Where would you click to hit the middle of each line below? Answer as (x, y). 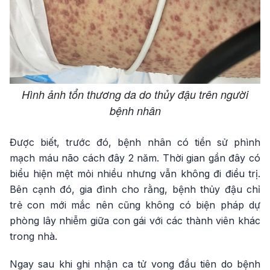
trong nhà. (33, 236)
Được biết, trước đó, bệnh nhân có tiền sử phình (135, 142)
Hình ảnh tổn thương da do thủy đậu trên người (135, 94)
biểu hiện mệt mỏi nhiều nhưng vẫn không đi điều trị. (135, 173)
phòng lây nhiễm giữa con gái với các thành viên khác (135, 220)
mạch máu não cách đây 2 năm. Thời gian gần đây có (135, 158)
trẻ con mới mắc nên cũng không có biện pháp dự (135, 205)
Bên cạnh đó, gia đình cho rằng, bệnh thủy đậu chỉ (135, 189)
